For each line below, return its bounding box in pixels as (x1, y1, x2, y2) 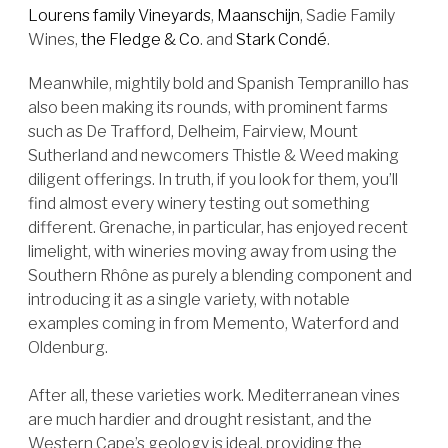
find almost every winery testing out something (28, 194, 370, 213)
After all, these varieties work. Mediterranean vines (28, 386, 400, 405)
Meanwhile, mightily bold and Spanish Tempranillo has (28, 74, 409, 93)
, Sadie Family (300, 6, 395, 25)
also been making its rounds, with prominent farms (28, 98, 388, 117)
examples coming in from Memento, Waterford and (28, 314, 399, 333)
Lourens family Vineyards (28, 6, 211, 25)
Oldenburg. (28, 338, 111, 357)
